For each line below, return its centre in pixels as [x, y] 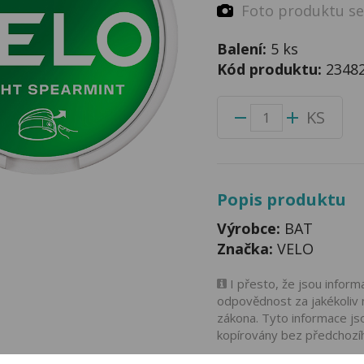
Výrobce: [248, 228]
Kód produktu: [271, 69]
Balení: [243, 49]
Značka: [245, 249]
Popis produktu [281, 199]
